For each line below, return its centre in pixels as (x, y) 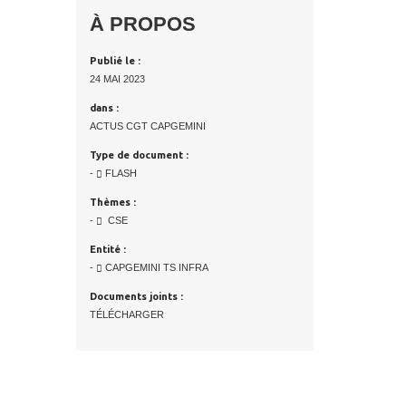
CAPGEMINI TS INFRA (155, 267)
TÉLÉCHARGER (126, 314)
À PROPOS (142, 24)
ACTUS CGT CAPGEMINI (147, 126)
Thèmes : (112, 202)
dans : (104, 108)
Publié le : (115, 61)
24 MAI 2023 (117, 79)
